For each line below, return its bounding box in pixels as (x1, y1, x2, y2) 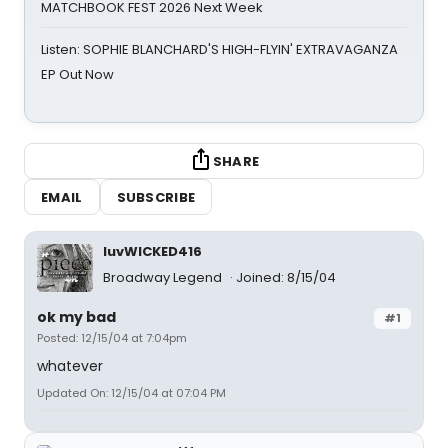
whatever (37, 355, 103, 376)
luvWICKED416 (103, 242, 202, 261)
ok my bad (37, 306, 116, 327)
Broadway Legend (103, 267, 225, 287)
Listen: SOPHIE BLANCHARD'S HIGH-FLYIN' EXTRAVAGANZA (41, 40, 398, 59)
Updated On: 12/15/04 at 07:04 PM (37, 384, 226, 401)
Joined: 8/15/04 (236, 267, 336, 287)
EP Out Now (41, 65, 114, 84)
